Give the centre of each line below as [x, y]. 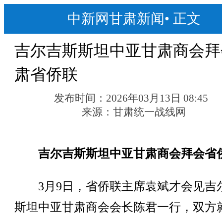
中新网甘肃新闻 [116, 19]
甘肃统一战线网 [149, 112]
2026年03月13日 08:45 [157, 98]
